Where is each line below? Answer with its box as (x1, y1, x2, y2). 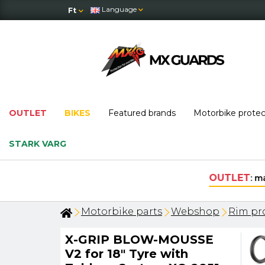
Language (102, 5, 137, 14)
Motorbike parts (81, 206, 162, 217)
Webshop (171, 206, 219, 217)
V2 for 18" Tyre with (65, 247, 188, 261)
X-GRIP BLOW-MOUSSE (65, 232, 214, 247)
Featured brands (108, 108, 176, 118)
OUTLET (9, 108, 47, 118)
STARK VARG (9, 138, 66, 149)
